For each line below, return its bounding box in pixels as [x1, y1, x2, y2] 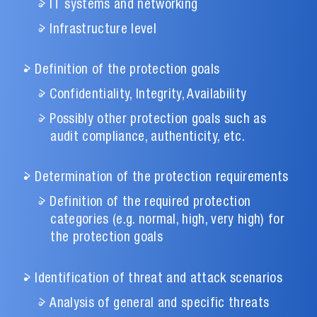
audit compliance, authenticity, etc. [50, 130, 245, 144]
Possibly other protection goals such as [50, 113, 266, 127]
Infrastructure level [50, 23, 156, 37]
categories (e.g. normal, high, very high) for [50, 214, 284, 228]
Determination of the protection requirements [35, 171, 289, 185]
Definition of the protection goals [35, 64, 220, 78]
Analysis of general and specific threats [50, 296, 270, 311]
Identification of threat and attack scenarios [35, 272, 282, 286]
